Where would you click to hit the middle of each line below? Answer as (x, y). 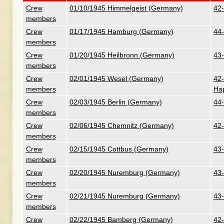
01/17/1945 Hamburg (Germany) (121, 31)
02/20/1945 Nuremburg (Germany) (124, 172)
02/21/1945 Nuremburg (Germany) (124, 196)
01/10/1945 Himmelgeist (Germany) (126, 8)
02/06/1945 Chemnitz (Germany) (121, 125)
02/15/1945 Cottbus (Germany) (119, 149)
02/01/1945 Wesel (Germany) (116, 78)
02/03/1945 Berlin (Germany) (115, 102)
